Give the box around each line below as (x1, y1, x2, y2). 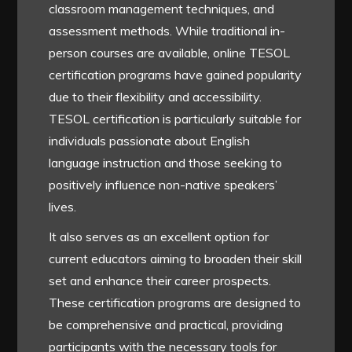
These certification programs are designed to (49, 295, 302, 311)
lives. (49, 199, 77, 215)
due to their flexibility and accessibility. (49, 89, 262, 105)
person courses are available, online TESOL (49, 45, 291, 61)
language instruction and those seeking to (49, 155, 283, 171)
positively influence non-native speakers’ (49, 177, 278, 193)
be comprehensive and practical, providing (49, 317, 284, 333)
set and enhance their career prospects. (49, 273, 272, 289)
